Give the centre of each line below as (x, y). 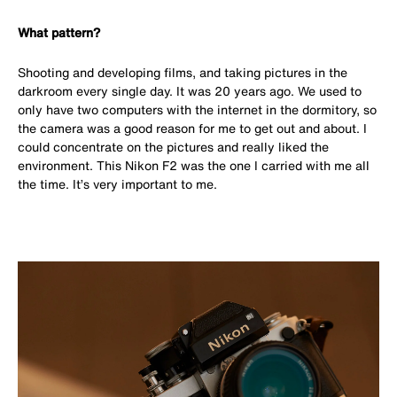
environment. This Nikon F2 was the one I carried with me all (194, 165)
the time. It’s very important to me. (117, 183)
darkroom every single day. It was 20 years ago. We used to (190, 90)
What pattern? (59, 32)
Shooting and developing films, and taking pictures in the (183, 72)
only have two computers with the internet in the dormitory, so (197, 109)
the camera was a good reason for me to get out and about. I (192, 128)
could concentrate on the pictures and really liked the (173, 146)
